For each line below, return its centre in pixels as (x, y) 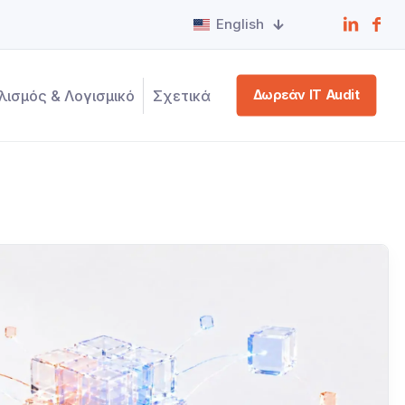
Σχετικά (182, 95)
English (240, 24)
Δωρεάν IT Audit (306, 95)
